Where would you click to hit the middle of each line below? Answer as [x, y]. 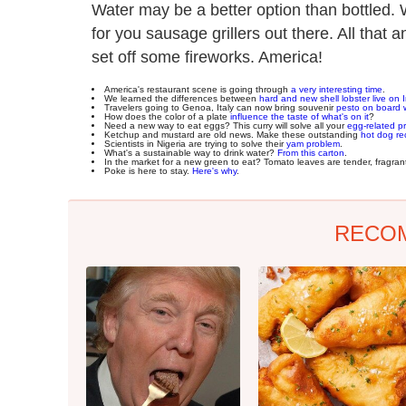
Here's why [214, 170]
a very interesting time [337, 89]
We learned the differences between [182, 98]
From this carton [311, 152]
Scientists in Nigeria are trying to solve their [195, 143]
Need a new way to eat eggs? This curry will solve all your [226, 125]
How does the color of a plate [167, 116]
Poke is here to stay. [148, 170]
